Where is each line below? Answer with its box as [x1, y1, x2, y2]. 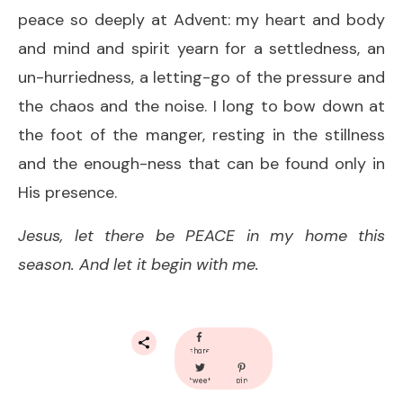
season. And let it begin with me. [18, 253, 259, 275]
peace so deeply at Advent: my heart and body [18, 8, 385, 31]
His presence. [18, 181, 117, 203]
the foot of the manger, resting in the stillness [18, 123, 385, 146]
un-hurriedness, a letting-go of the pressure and [18, 66, 385, 88]
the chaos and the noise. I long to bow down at [18, 94, 385, 117]
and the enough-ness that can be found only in [18, 152, 385, 175]
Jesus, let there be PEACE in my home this [18, 224, 385, 246]
